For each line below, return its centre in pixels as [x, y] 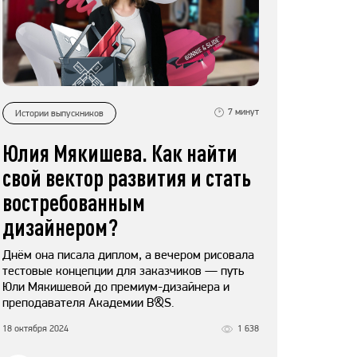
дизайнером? [60, 227]
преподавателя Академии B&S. [88, 303]
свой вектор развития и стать [127, 178]
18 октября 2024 [35, 329]
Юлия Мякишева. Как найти [120, 153]
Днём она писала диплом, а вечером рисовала [128, 255]
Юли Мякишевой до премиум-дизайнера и [116, 287]
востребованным [74, 202]
